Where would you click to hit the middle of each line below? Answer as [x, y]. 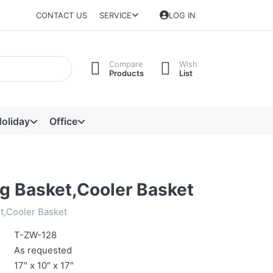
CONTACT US [62, 16]
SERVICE [115, 16]
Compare [126, 64]
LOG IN [183, 16]
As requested [43, 250]
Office [63, 121]
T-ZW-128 [35, 235]
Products [126, 73]
